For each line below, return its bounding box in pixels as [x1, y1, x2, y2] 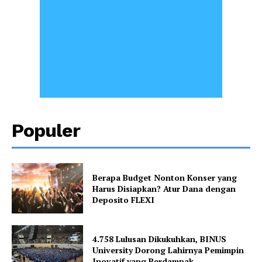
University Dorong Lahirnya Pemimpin [92, 244, 244, 256]
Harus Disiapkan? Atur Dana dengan [92, 182, 236, 194]
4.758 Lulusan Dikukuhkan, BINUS [92, 233, 227, 245]
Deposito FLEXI [92, 194, 155, 205]
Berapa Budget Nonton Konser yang [92, 171, 237, 183]
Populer [12, 119, 80, 142]
